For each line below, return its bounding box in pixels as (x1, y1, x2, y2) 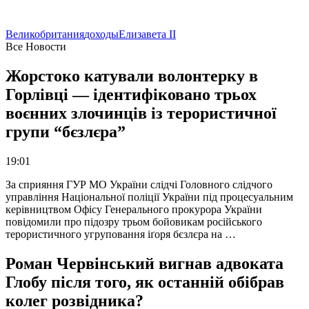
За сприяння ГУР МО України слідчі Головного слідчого (6, 179, 272, 191)
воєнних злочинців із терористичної (6, 104, 277, 123)
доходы (84, 28, 119, 41)
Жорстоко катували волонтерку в (6, 67, 258, 86)
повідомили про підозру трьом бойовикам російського (6, 216, 262, 228)
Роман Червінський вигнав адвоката (6, 255, 283, 273)
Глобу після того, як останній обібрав (6, 273, 284, 292)
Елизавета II (119, 28, 176, 41)
